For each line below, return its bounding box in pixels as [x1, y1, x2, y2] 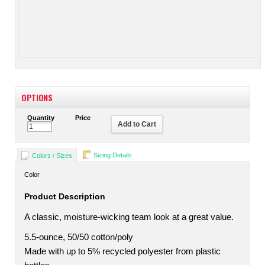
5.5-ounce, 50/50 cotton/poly [24, 232, 133, 242]
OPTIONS [21, 91, 53, 104]
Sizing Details [93, 151, 132, 159]
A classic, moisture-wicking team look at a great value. [24, 212, 234, 222]
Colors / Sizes [32, 152, 72, 159]
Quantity [27, 114, 54, 121]
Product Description [24, 192, 105, 201]
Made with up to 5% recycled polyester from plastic [24, 247, 221, 256]
